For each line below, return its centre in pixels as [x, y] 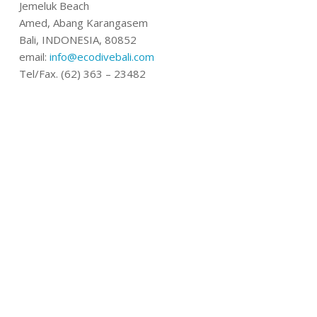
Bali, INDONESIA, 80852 [78, 40]
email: [34, 57]
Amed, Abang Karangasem [83, 23]
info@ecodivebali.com [102, 57]
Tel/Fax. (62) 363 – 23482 [82, 74]
